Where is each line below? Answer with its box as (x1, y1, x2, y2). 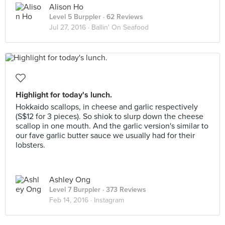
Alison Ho (49, 2, 83, 12)
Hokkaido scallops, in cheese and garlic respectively (16, 102, 198, 112)
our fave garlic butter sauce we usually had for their (16, 131, 195, 141)
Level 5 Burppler (49, 13, 101, 21)
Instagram (94, 196, 124, 204)
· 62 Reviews (101, 13, 143, 21)
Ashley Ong (49, 175, 90, 185)
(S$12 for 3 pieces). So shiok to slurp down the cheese (16, 111, 203, 122)
